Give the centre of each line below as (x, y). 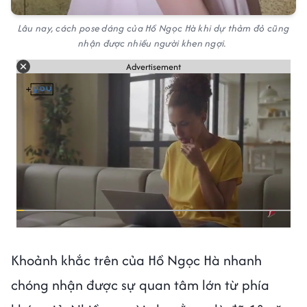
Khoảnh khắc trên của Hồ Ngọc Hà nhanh (136, 260)
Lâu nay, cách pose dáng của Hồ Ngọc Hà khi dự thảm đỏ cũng (153, 28)
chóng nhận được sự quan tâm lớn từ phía (140, 285)
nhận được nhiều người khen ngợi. (153, 44)
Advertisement (153, 66)
